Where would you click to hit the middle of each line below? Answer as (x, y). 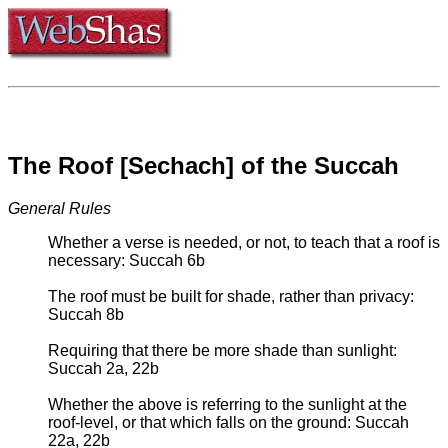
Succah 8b (86, 314)
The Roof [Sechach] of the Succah (203, 165)
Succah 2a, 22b (103, 368)
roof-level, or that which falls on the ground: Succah (228, 422)
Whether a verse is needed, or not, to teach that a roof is (244, 242)
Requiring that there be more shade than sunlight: (222, 350)
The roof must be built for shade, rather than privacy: (231, 296)
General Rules (59, 208)
